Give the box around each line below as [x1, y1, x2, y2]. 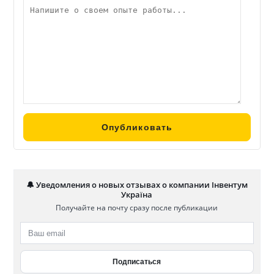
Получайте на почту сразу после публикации [56, 202, 218, 213]
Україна [121, 189, 153, 201]
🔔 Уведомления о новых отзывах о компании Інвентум [26, 179, 248, 191]
